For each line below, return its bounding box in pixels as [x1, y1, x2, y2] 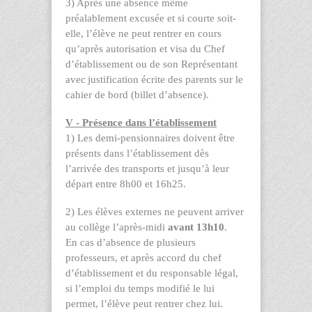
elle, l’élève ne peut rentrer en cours [65, 27, 221, 39]
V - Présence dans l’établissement [65, 116, 217, 128]
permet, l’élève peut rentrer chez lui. [65, 297, 223, 309]
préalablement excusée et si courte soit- [65, 12, 236, 24]
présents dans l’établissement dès [65, 147, 209, 159]
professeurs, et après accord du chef [65, 251, 221, 263]
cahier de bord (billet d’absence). [65, 88, 209, 100]
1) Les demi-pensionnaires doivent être [65, 132, 235, 143]
